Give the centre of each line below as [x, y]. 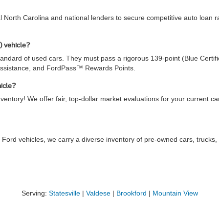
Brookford [131, 193]
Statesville [64, 193]
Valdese [98, 193]
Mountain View [175, 193]
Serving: [35, 193]
